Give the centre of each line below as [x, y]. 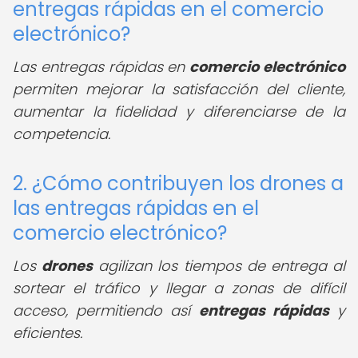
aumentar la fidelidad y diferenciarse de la [179, 111]
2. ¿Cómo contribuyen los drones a [178, 183]
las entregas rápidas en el [136, 208]
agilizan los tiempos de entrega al [219, 266]
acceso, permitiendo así [106, 310]
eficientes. [48, 333]
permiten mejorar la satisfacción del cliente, [179, 89]
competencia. [62, 134]
